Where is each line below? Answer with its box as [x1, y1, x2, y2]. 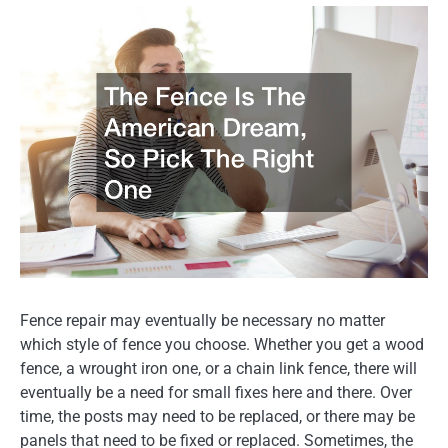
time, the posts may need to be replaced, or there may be [20, 407, 415, 427]
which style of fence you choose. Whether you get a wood [20, 335, 424, 355]
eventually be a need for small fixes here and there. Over [20, 383, 412, 403]
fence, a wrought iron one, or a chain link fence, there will [20, 359, 417, 379]
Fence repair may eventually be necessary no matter [20, 311, 385, 331]
